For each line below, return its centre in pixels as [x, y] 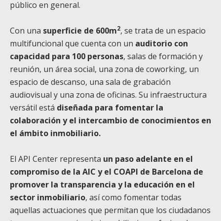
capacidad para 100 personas [67, 56]
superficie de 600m [80, 30]
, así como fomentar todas [133, 197]
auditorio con [162, 43]
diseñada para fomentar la [109, 107]
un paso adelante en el [148, 159]
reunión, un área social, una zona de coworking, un [104, 69]
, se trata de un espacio [163, 30]
